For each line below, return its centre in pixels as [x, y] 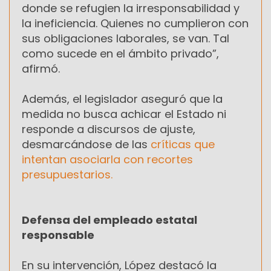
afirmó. [41, 68]
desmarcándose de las [86, 144]
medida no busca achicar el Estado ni [124, 114]
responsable [58, 235]
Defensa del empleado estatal [109, 220]
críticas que [183, 144]
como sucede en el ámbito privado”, [120, 53]
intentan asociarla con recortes [107, 159]
